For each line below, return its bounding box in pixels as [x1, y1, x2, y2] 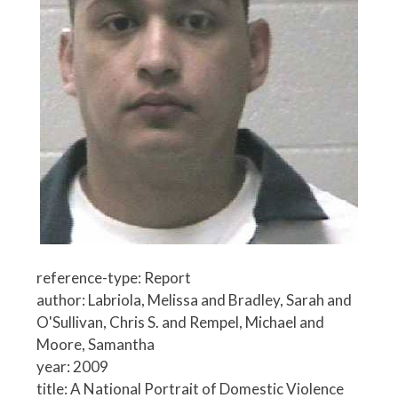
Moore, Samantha [36, 335, 155, 354]
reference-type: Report [36, 268, 191, 288]
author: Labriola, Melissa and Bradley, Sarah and [36, 291, 352, 310]
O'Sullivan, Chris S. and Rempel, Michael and [36, 313, 324, 332]
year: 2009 [36, 357, 108, 377]
